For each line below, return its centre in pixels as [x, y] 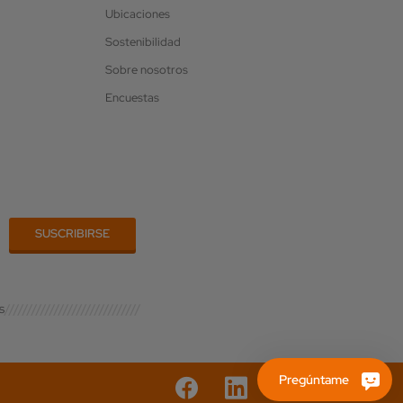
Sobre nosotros [146, 69]
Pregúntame [314, 380]
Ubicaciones [137, 13]
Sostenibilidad [143, 41]
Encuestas [132, 97]
